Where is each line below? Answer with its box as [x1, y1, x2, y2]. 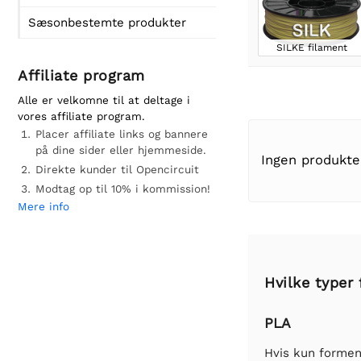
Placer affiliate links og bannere [35, 127, 208, 140]
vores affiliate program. [18, 110, 145, 122]
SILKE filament [276, 41, 347, 53]
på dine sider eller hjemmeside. [35, 143, 206, 156]
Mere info [18, 200, 69, 213]
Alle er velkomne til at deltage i [18, 93, 190, 106]
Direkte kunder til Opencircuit [35, 163, 199, 176]
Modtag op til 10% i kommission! [35, 182, 210, 195]
